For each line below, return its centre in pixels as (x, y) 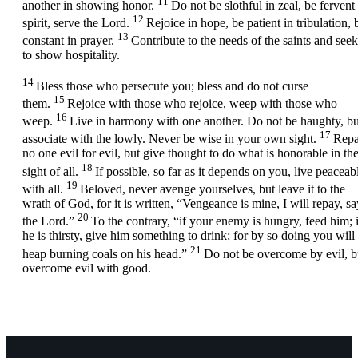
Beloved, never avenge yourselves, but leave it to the (213, 189)
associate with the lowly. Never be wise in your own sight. (169, 139)
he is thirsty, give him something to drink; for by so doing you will (189, 236)
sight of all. (50, 171)
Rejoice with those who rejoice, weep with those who (202, 103)
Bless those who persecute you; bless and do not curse (172, 86)
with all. (43, 189)
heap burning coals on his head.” (105, 253)
